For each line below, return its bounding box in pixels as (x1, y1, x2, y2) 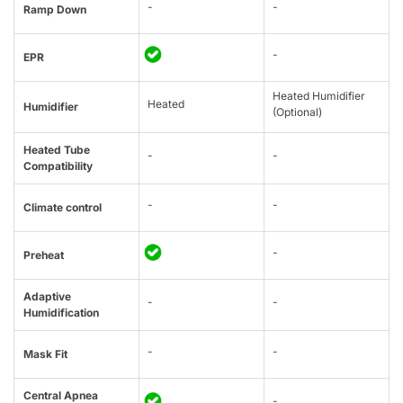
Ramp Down (23, 3, 86, 17)
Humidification (23, 306, 99, 320)
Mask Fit (23, 347, 67, 362)
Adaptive (23, 290, 71, 304)
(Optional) (273, 105, 322, 120)
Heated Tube (23, 143, 90, 157)
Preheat (23, 248, 64, 263)
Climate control (23, 201, 102, 215)
